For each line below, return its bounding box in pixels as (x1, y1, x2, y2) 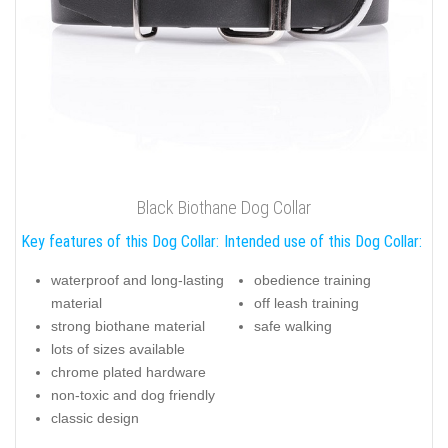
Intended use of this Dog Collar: (224, 232, 422, 252)
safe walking (254, 317, 332, 334)
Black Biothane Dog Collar (137, 197, 311, 219)
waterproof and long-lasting (51, 271, 224, 288)
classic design (51, 409, 139, 426)
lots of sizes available (51, 340, 185, 357)
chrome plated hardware (51, 363, 206, 380)
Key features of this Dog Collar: (21, 232, 219, 252)
